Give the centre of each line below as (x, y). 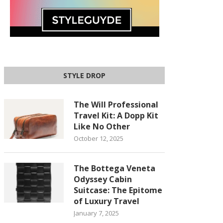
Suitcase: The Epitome (118, 190)
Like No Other (102, 126)
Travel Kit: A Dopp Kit (116, 115)
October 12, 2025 (99, 138)
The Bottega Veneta (115, 168)
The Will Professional (116, 105)
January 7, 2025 (97, 213)
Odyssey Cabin (103, 179)
